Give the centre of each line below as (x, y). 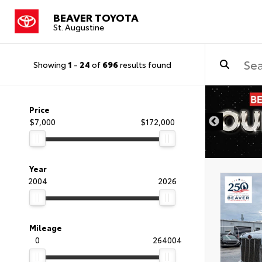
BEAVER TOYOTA (96, 17)
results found (145, 64)
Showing (51, 64)
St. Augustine (79, 27)
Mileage (46, 227)
